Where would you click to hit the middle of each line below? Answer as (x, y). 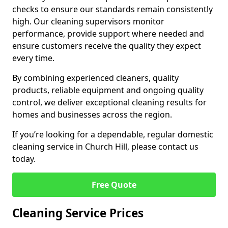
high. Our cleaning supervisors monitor (88, 21)
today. (24, 159)
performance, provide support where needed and (108, 34)
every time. (33, 58)
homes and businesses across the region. (92, 115)
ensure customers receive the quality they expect (107, 46)
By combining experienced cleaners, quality (95, 78)
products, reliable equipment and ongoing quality (108, 90)
